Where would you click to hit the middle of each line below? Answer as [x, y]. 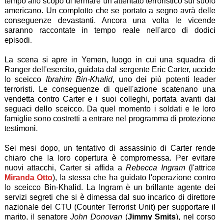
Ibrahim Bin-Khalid [79, 80]
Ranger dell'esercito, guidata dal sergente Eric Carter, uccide [110, 70]
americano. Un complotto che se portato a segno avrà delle [110, 11]
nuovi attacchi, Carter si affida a [65, 168]
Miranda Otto [28, 178]
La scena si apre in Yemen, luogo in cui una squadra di [110, 60]
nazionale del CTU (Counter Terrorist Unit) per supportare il [110, 207]
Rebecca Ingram [155, 168]
